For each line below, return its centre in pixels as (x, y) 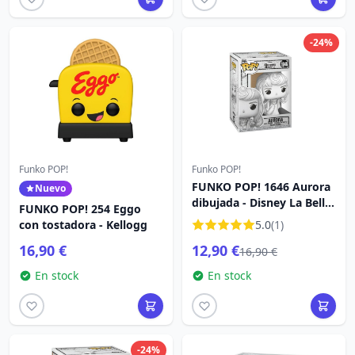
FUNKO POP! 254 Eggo (80, 209)
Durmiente (221, 218)
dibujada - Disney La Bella (261, 202)
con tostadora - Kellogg (83, 225)
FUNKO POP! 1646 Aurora (261, 187)
